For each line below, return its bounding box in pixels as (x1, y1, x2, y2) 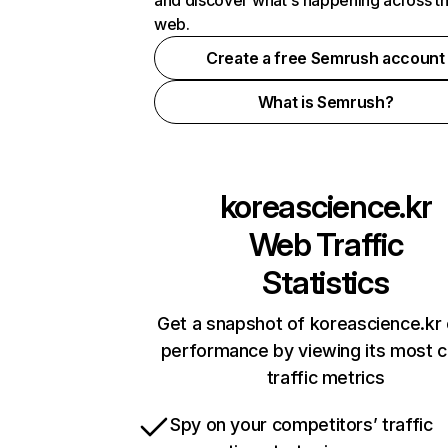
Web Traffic (248, 225, 403, 264)
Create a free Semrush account (206, 48, 445, 68)
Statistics (262, 263, 389, 302)
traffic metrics (266, 367, 385, 388)
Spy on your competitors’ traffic (170, 414, 433, 435)
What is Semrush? (257, 92, 394, 112)
